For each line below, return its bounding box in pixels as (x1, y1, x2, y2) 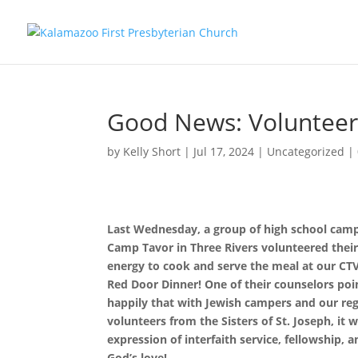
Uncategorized (267, 144, 345, 159)
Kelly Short (123, 144, 181, 159)
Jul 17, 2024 (193, 144, 255, 159)
